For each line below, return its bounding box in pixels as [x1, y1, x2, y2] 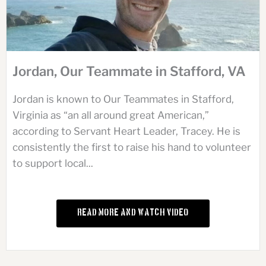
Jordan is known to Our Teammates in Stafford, [12, 93, 234, 105]
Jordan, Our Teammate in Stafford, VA [12, 63, 246, 79]
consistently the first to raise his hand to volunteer [12, 141, 251, 153]
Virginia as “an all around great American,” [12, 109, 209, 121]
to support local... [12, 157, 93, 169]
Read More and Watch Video [77, 209, 189, 217]
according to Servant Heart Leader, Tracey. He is [12, 125, 240, 137]
